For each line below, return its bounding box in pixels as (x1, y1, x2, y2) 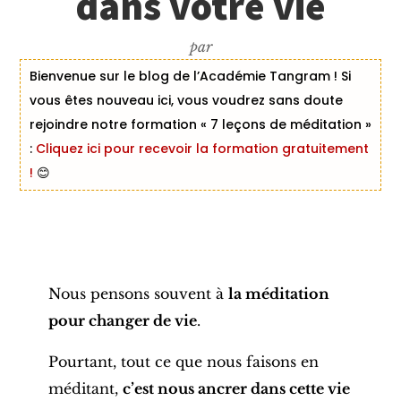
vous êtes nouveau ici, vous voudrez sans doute (29, 91, 343, 110)
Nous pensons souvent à (47, 285, 228, 303)
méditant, (47, 380, 123, 398)
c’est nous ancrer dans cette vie (122, 380, 350, 398)
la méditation (227, 285, 329, 303)
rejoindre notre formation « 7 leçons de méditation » (29, 115, 371, 134)
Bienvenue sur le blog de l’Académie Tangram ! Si (29, 67, 351, 86)
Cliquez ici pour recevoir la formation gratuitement (31, 140, 369, 158)
